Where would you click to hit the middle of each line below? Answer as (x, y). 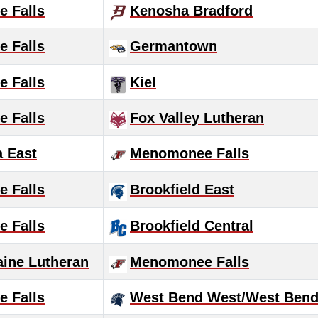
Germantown (174, 46)
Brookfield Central (192, 226)
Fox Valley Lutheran (197, 118)
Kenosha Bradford (191, 11)
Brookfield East (182, 190)
